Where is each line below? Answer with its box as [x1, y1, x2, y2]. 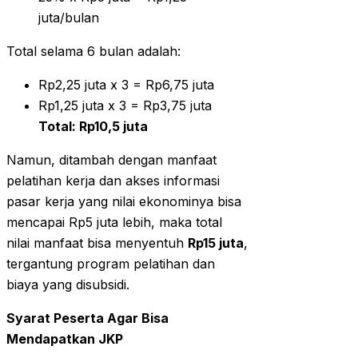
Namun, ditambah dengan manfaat [6, 152, 217, 169]
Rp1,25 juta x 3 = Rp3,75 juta [38, 97, 212, 114]
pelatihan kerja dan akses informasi [6, 173, 220, 189]
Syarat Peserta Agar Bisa [6, 310, 169, 327]
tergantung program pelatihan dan [6, 256, 215, 272]
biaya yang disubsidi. [6, 276, 129, 293]
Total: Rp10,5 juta [38, 118, 148, 135]
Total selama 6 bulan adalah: [6, 43, 181, 60]
